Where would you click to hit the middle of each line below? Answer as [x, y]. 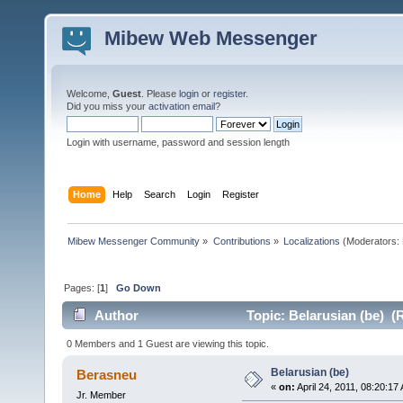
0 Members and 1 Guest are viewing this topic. [168, 343]
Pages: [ [82, 287]
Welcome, [90, 94]
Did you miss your [107, 106]
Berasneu [107, 374]
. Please [160, 94]
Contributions [242, 241]
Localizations [311, 241]
